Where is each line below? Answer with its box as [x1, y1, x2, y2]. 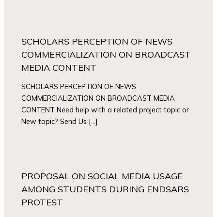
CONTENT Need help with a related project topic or [21, 105, 189, 115]
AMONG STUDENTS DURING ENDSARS [21, 184, 189, 195]
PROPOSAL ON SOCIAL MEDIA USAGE [21, 170, 183, 182]
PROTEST [21, 197, 63, 208]
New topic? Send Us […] [21, 117, 98, 126]
